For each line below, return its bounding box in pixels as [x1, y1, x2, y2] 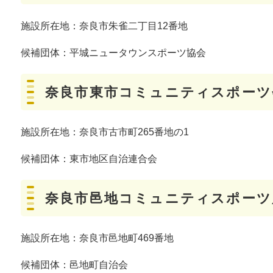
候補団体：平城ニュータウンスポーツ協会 [21, 48, 206, 58]
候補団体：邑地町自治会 [21, 260, 128, 271]
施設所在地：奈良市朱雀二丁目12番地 [21, 21, 188, 32]
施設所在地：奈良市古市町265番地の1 [21, 127, 189, 138]
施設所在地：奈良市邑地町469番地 [21, 233, 174, 244]
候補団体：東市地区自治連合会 [21, 154, 157, 165]
